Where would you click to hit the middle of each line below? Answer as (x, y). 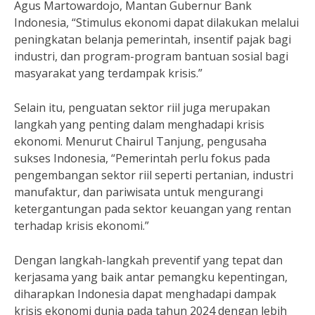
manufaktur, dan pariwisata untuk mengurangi (139, 192)
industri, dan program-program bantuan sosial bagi (151, 56)
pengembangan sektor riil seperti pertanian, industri (154, 175)
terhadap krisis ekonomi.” (82, 226)
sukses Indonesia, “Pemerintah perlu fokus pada (142, 158)
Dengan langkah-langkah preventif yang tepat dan (148, 260)
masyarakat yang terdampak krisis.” (108, 73)
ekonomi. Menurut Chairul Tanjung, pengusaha (140, 141)
